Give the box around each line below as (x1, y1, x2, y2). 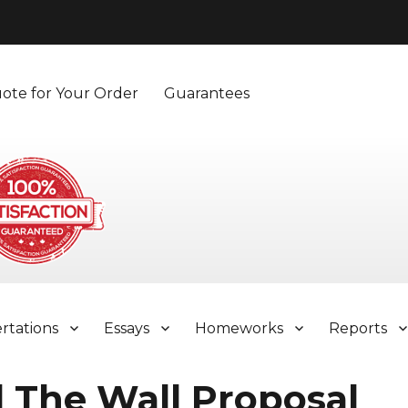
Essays (104, 319, 150, 337)
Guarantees (164, 84, 250, 102)
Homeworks (195, 319, 284, 337)
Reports (329, 319, 388, 337)
